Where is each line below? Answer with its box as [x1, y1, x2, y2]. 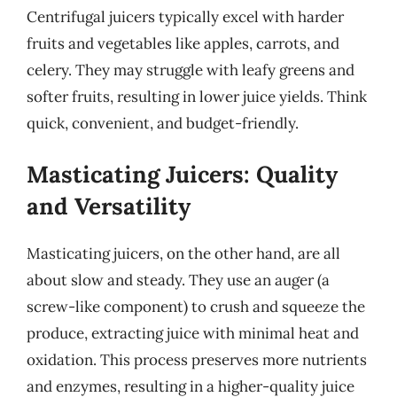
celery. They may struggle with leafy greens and [27, 59, 354, 80]
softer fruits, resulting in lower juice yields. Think [27, 86, 367, 106]
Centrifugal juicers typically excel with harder [27, 6, 344, 27]
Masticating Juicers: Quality [27, 160, 338, 189]
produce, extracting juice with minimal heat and [27, 323, 359, 343]
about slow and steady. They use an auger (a [27, 270, 330, 290]
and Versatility [27, 191, 191, 221]
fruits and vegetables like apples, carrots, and [27, 33, 339, 53]
